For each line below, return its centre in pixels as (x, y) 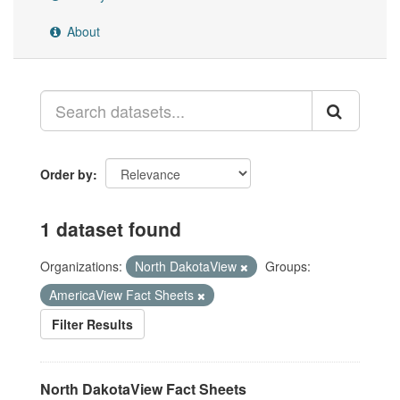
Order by (67, 175)
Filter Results (92, 325)
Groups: (288, 267)
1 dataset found (111, 229)
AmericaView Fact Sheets (123, 295)
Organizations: (81, 267)
